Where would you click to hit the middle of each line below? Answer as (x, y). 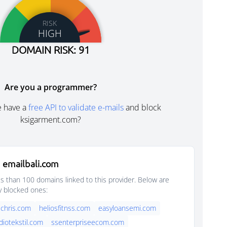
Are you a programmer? (51, 87)
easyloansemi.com (127, 208)
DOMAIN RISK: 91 (51, 50)
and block (142, 107)
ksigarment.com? (51, 120)
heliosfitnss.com (65, 208)
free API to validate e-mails (76, 107)
